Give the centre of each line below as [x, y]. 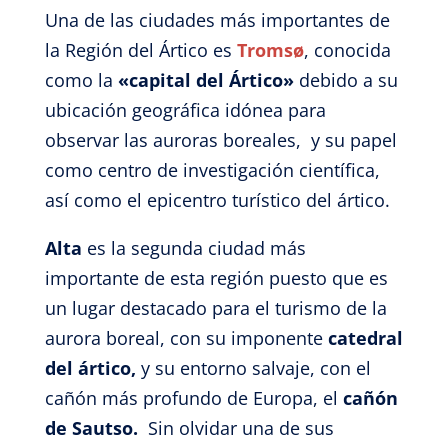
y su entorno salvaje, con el [255, 368]
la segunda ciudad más [208, 248]
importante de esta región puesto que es [216, 278]
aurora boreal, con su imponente [186, 338]
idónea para [275, 110]
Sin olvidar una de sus [240, 428]
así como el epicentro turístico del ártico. [219, 200]
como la [81, 80]
